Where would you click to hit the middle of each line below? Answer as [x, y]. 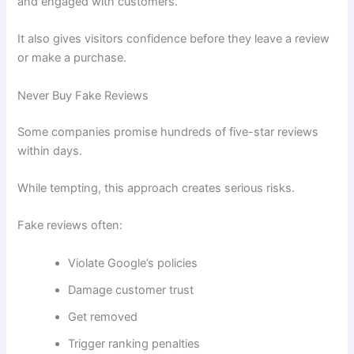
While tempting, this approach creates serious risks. [156, 188]
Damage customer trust [131, 290]
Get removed [103, 316]
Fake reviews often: [70, 226]
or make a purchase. [72, 58]
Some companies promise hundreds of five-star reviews [168, 132]
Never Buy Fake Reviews [83, 95]
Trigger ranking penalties [134, 343]
